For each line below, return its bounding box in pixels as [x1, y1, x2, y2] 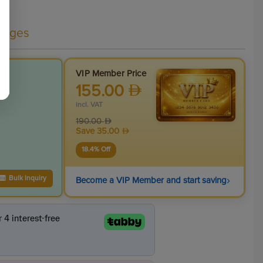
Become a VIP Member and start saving [76, 176, 227, 185]
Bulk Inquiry [8, 175, 46, 183]
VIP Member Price [76, 69, 146, 78]
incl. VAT [76, 102, 103, 109]
